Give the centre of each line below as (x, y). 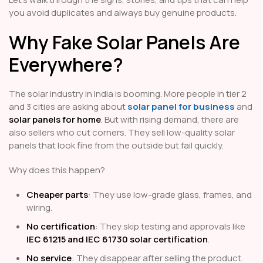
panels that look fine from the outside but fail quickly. (116, 146)
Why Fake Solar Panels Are (124, 43)
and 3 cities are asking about (68, 107)
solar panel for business (181, 107)
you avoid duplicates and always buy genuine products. (123, 13)
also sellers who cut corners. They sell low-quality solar (122, 133)
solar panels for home (55, 120)
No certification (61, 227)
